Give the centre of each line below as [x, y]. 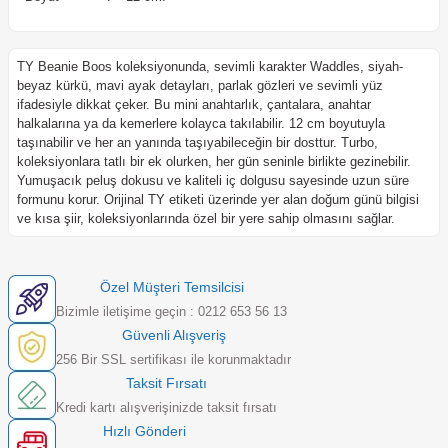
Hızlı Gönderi [144, 431]
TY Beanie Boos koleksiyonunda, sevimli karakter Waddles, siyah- [210, 67]
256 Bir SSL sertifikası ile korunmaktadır [173, 360]
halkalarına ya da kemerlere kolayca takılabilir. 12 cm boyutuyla [201, 124]
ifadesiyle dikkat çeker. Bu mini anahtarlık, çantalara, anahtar [194, 105]
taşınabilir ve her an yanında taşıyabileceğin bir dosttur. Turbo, [197, 143]
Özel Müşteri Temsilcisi [171, 287]
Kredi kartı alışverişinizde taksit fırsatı [166, 408]
